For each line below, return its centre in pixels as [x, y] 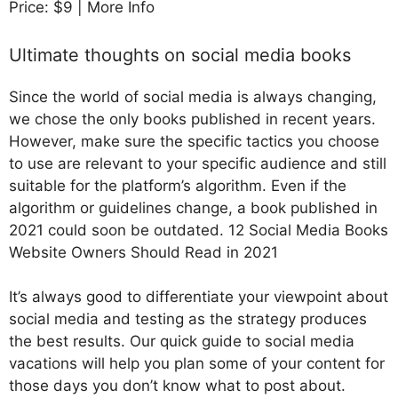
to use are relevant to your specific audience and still [198, 163]
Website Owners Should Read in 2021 [143, 252]
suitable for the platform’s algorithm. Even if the [178, 185]
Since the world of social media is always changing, [193, 96]
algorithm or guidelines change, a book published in [193, 207]
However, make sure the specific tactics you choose [194, 141]
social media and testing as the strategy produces [188, 319]
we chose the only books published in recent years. [192, 119]
